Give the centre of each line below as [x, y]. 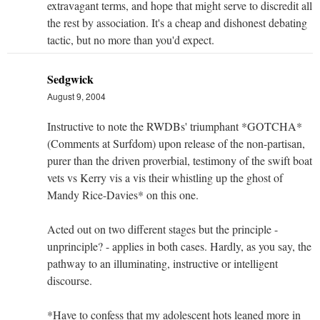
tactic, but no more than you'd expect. [131, 39]
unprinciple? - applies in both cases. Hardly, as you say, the [179, 246]
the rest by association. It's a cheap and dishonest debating [177, 22]
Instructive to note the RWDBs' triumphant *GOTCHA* [175, 126]
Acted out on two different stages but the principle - [162, 229]
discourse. [70, 280]
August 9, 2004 [76, 96]
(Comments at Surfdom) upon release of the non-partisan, [176, 143]
